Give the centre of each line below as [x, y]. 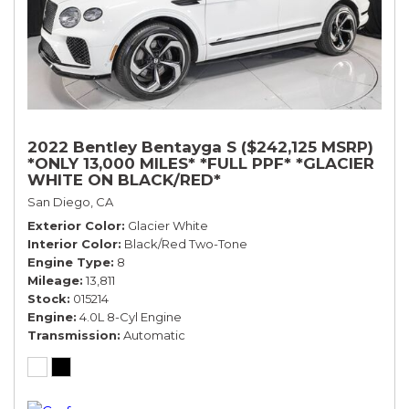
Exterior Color [74, 226]
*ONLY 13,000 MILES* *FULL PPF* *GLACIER [201, 164]
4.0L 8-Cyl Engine [131, 317]
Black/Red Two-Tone [186, 244]
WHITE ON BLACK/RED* [124, 180]
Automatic [154, 336]
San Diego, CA [70, 202]
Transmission [72, 336]
